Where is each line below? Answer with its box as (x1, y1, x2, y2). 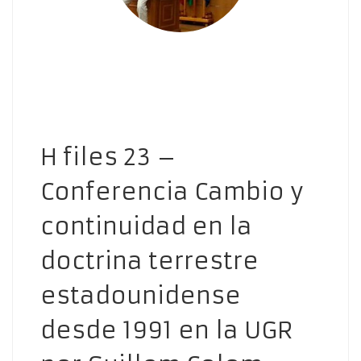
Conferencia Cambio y (40, 176, 304, 206)
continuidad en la (40, 211, 252, 241)
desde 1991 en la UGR (40, 315, 293, 345)
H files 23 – (40, 142, 176, 172)
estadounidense (40, 280, 241, 310)
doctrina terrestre (40, 246, 259, 276)
